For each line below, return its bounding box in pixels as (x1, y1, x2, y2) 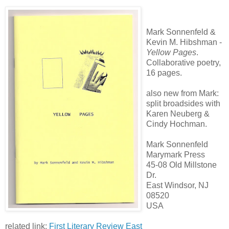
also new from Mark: (146, 88, 219, 98)
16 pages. (146, 68, 182, 77)
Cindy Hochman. (146, 119, 207, 128)
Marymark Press (146, 150, 205, 159)
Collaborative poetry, (146, 58, 221, 67)
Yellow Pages (146, 48, 196, 57)
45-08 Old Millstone (146, 160, 217, 169)
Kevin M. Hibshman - (146, 37, 222, 47)
